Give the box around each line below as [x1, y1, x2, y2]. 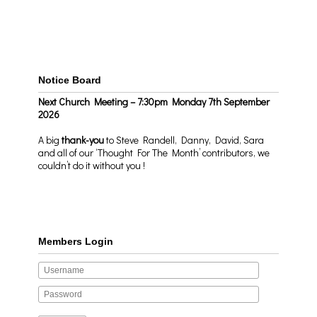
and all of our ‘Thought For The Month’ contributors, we [38, 146, 270, 159]
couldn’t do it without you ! [38, 158, 146, 172]
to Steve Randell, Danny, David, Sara [104, 133, 265, 146]
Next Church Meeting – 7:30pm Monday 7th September [38, 95, 270, 108]
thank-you [62, 133, 105, 146]
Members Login [38, 236, 114, 247]
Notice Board [38, 74, 102, 86]
